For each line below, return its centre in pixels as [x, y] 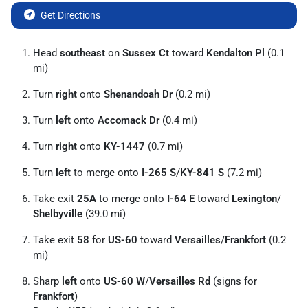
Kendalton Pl [235, 53]
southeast [82, 53]
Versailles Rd [180, 281]
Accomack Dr [129, 120]
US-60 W [124, 281]
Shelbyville [58, 214]
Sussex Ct [146, 53]
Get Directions [70, 15]
